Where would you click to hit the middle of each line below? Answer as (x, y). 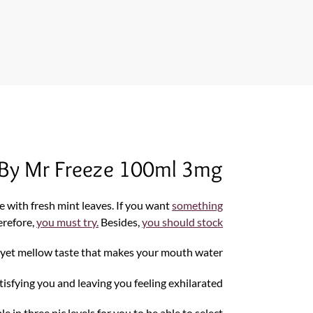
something (198, 205)
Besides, (121, 221)
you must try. (68, 221)
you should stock (183, 221)
